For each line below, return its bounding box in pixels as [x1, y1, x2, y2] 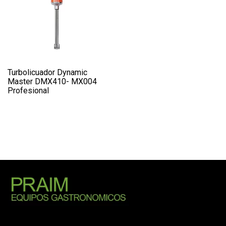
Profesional [8, 86, 49, 96]
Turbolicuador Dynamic [8, 68, 87, 78]
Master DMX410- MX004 [8, 77, 97, 87]
